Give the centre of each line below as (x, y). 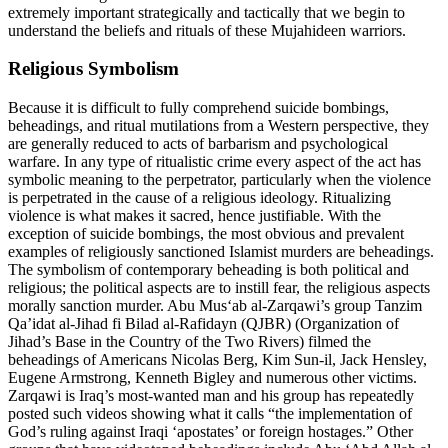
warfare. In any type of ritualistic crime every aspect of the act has (214, 162)
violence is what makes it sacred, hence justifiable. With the (194, 216)
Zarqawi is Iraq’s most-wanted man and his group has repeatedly (211, 396)
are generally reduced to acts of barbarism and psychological (198, 144)
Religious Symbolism (93, 69)
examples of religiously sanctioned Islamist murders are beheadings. (221, 252)
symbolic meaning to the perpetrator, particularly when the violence (219, 180)
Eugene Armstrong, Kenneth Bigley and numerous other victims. (212, 378)
